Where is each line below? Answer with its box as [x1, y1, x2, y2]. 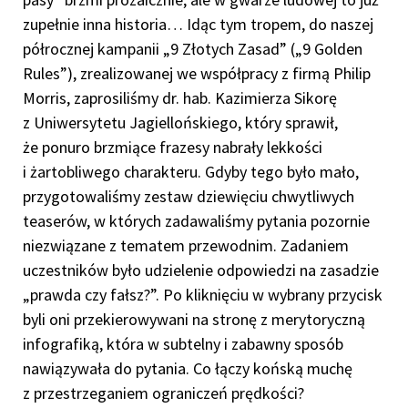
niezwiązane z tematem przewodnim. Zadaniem [23, 235, 349, 256]
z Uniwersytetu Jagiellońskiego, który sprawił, [23, 112, 338, 133]
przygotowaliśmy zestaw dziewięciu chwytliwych [23, 186, 354, 207]
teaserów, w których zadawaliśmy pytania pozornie [23, 210, 370, 231]
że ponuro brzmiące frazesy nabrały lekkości [23, 137, 322, 158]
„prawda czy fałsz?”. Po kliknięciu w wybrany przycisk [23, 284, 382, 305]
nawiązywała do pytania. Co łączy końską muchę [23, 358, 352, 379]
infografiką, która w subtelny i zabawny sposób [23, 333, 343, 354]
